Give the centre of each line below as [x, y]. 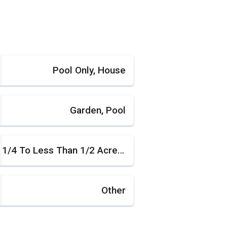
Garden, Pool [98, 110]
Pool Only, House [89, 70]
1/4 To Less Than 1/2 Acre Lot [121, 150]
